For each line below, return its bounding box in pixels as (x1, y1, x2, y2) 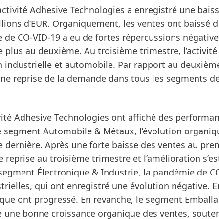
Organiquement (52, 18, 118, 29)
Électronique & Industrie (37, 166, 138, 178)
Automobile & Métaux (43, 125, 134, 137)
